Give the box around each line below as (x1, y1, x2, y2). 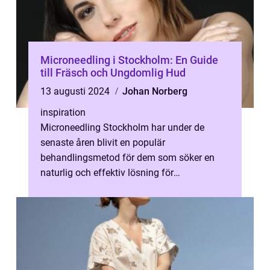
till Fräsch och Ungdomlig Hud (40, 66, 186, 79)
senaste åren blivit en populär (40, 137, 165, 148)
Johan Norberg (122, 86, 187, 97)
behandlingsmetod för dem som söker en (40, 152, 215, 163)
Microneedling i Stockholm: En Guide (40, 54, 218, 66)
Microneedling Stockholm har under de (40, 122, 204, 133)
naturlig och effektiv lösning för (40, 167, 174, 178)
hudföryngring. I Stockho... (40, 182, 152, 193)
